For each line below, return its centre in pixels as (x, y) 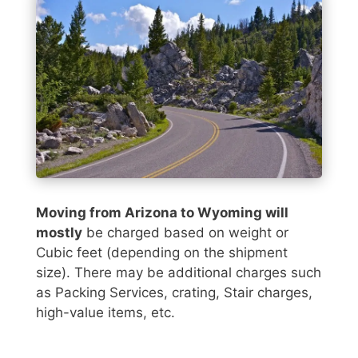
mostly (59, 232)
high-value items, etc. (105, 312)
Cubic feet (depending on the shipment (162, 252)
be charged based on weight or (185, 232)
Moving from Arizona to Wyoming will (162, 212)
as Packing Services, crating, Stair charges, (174, 292)
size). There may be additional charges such (179, 272)
